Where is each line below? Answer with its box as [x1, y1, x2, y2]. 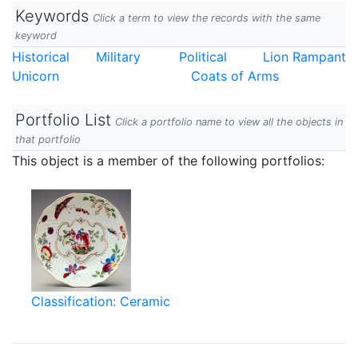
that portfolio [15, 133, 81, 145]
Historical [12, 49, 70, 65]
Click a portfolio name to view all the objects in [115, 116, 343, 128]
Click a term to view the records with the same [93, 12, 320, 24]
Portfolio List [15, 110, 111, 129]
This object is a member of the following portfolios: [12, 153, 324, 169]
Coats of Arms [191, 68, 279, 84]
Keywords [15, 6, 89, 26]
